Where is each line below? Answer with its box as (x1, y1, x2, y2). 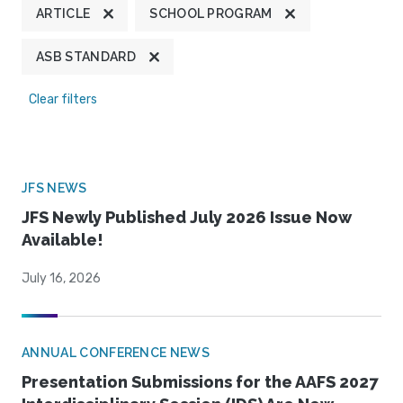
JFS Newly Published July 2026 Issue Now (22, 208, 352, 228)
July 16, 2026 (22, 271, 101, 287)
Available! (22, 230, 103, 250)
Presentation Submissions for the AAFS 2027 (22, 372, 378, 392)
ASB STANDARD (36, 49, 136, 65)
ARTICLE (36, 6, 91, 22)
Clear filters (29, 92, 97, 108)
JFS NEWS (22, 181, 87, 196)
